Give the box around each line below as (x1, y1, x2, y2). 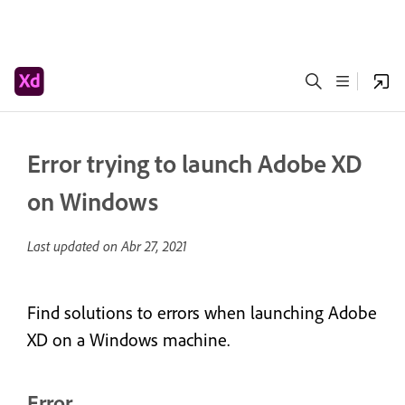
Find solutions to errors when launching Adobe (27, 301, 377, 324)
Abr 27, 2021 (121, 237, 187, 255)
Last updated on (27, 237, 121, 255)
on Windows (27, 185, 158, 217)
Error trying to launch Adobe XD (27, 147, 362, 179)
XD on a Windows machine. (27, 328, 230, 351)
